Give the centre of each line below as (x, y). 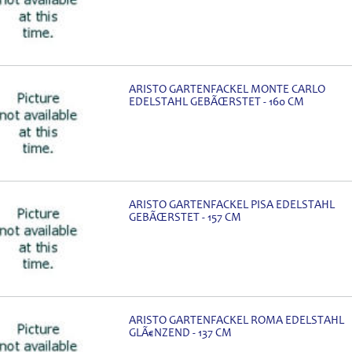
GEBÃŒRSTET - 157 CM (185, 218)
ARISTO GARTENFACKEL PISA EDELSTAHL (232, 205)
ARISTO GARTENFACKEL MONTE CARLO (227, 90)
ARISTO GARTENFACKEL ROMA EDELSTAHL (236, 321)
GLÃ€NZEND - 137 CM (180, 333)
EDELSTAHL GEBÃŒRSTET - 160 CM (216, 102)
